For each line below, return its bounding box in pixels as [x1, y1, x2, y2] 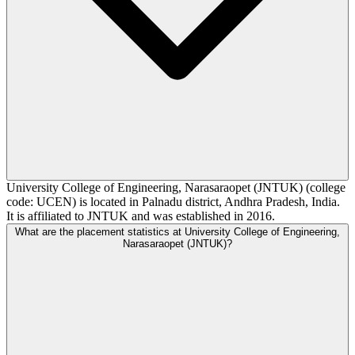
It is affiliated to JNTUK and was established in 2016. [6, 208, 275, 223]
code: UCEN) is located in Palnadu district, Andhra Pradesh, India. [6, 194, 340, 208]
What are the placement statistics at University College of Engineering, [15, 225, 340, 238]
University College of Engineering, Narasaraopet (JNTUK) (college [6, 180, 345, 194]
